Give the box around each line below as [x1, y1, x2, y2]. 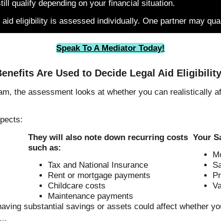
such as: [28, 143, 62, 152]
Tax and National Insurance [48, 160, 148, 170]
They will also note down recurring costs [28, 132, 188, 142]
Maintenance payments [48, 191, 134, 201]
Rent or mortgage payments [48, 171, 151, 181]
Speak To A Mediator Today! [56, 43, 165, 53]
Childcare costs [48, 181, 106, 191]
